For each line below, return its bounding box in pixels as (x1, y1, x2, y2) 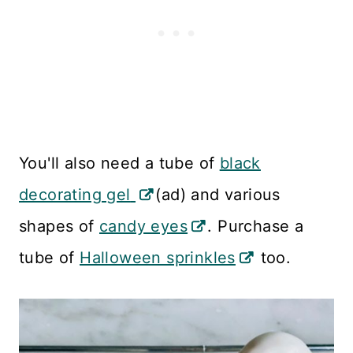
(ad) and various (155, 185, 281, 205)
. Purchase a (207, 217, 304, 236)
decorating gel (19, 185, 131, 205)
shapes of (19, 217, 100, 236)
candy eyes (99, 217, 188, 236)
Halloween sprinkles (80, 248, 236, 268)
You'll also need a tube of (19, 154, 220, 173)
